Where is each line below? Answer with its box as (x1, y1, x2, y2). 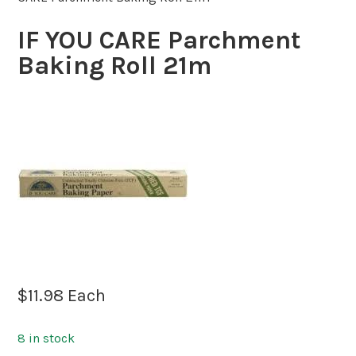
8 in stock (17, 331, 75, 346)
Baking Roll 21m (17, 50, 213, 80)
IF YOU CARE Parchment (17, 25, 301, 55)
